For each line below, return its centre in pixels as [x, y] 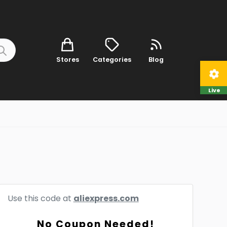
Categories [112, 59]
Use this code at [40, 198]
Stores [67, 59]
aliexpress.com [106, 198]
